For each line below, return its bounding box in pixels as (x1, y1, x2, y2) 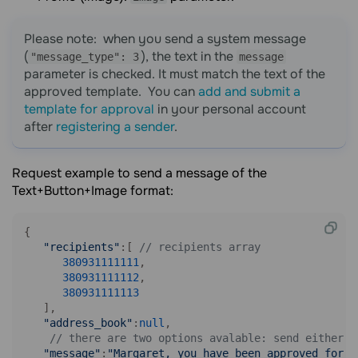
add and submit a (198, 83, 300, 100)
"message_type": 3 (30, 50, 139, 63)
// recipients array (139, 241, 261, 253)
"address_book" (43, 316, 133, 329)
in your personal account (154, 101, 306, 117)
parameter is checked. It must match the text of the (24, 66, 325, 82)
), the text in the (141, 48, 237, 65)
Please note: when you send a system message (24, 30, 306, 47)
